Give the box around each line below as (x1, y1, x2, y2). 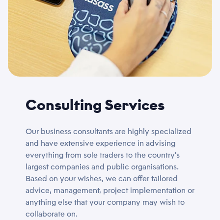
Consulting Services (26, 96, 165, 114)
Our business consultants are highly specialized (26, 127, 192, 136)
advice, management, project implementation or (26, 186, 194, 195)
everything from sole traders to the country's (26, 150, 180, 160)
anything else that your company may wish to (26, 197, 185, 207)
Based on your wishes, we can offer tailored (26, 174, 178, 183)
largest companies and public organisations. (26, 162, 179, 171)
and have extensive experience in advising (26, 138, 175, 148)
